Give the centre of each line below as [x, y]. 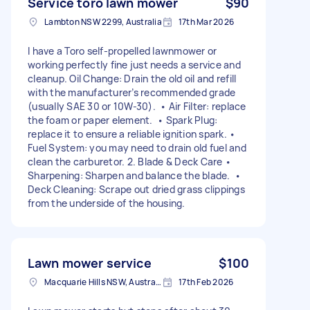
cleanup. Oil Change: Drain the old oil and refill [132, 78]
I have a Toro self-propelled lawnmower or [122, 51]
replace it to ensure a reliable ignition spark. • [132, 134]
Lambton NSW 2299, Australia [103, 21]
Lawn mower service [90, 263]
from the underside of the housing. [107, 203]
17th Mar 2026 [206, 21]
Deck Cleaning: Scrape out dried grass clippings [136, 189]
